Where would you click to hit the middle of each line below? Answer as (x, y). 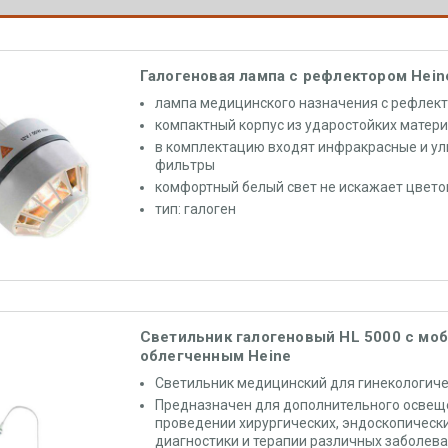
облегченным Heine (215, 356)
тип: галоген (195, 209)
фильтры (184, 165)
